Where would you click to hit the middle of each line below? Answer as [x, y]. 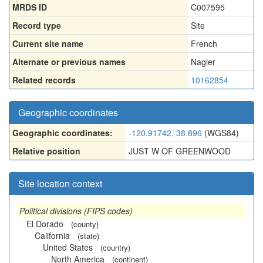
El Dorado [45, 224]
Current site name [48, 43]
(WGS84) [220, 133]
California [52, 235]
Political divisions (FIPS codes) [76, 211]
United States [68, 247]
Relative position [46, 151]
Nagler [203, 62]
